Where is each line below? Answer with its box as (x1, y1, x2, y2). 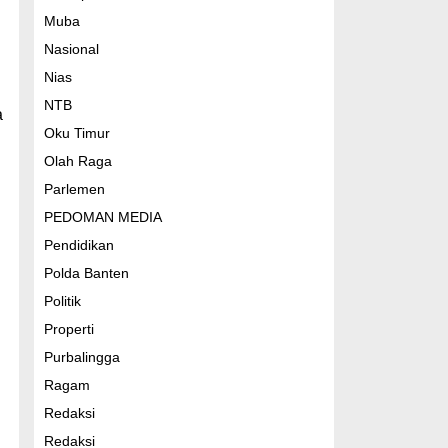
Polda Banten (43, 265, 129, 281)
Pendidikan (43, 237, 114, 253)
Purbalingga (43, 349, 120, 365)
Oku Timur (43, 125, 110, 141)
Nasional (43, 41, 99, 57)
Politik (43, 293, 81, 309)
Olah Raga (43, 153, 112, 169)
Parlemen (43, 181, 105, 197)
